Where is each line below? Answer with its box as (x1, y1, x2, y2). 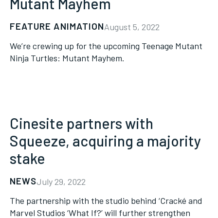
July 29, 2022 (36, 176, 86, 187)
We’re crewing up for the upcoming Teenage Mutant (10, 40, 202, 51)
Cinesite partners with (10, 114, 153, 132)
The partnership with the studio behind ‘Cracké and (10, 195, 202, 206)
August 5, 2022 (104, 21, 160, 32)
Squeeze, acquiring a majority (10, 132, 201, 149)
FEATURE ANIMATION (10, 20, 105, 32)
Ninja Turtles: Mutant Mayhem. (10, 53, 125, 63)
